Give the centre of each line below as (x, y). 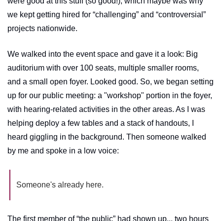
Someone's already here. (60, 184)
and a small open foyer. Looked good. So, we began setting (110, 81)
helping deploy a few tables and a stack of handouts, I (101, 123)
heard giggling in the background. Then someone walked (107, 137)
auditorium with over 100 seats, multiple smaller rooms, (103, 68)
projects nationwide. (43, 28)
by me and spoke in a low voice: (63, 150)
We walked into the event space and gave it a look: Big (103, 54)
